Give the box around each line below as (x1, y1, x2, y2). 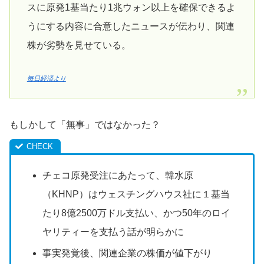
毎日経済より (27, 75, 66, 82)
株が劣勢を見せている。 (27, 40, 131, 51)
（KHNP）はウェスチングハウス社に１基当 (42, 189, 230, 200)
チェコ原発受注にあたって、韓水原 (42, 170, 194, 181)
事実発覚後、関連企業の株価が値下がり (42, 247, 213, 258)
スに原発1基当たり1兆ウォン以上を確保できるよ (27, 2, 236, 13)
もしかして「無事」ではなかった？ (9, 120, 160, 130)
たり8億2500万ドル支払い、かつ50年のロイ (42, 208, 231, 219)
